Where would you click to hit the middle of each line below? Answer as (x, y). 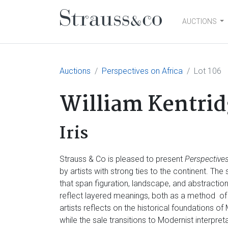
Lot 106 (208, 71)
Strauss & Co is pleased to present (122, 159)
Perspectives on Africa (142, 71)
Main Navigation (130, 32)
